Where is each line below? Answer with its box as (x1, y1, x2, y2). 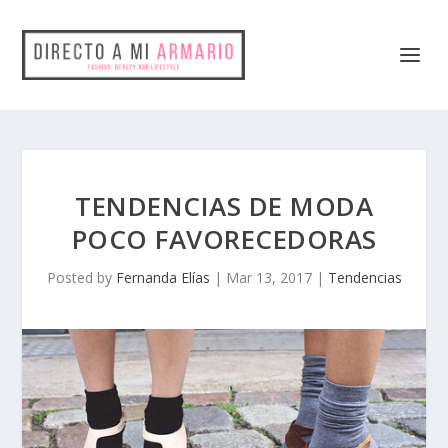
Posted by (46, 268, 116, 287)
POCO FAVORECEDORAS (71, 221, 377, 257)
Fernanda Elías (115, 268, 210, 287)
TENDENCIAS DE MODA (75, 188, 373, 224)
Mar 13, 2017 (225, 268, 312, 287)
